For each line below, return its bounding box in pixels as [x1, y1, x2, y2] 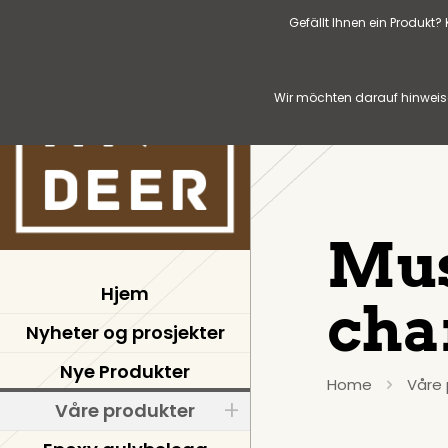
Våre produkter [55, 398, 195, 423]
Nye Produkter [60, 359, 190, 384]
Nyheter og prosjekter [25, 320, 225, 345]
